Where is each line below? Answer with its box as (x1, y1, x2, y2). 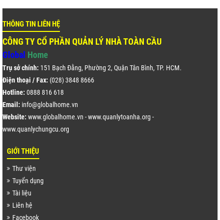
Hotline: (2, 88, 25, 97)
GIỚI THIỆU (6, 147, 39, 156)
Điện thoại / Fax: (2, 76, 48, 84)
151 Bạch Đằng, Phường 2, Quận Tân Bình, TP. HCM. (39, 64, 182, 72)
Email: (2, 101, 20, 109)
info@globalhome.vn (22, 101, 78, 109)
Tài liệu (12, 189, 31, 197)
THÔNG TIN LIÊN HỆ (2, 20, 60, 29)
